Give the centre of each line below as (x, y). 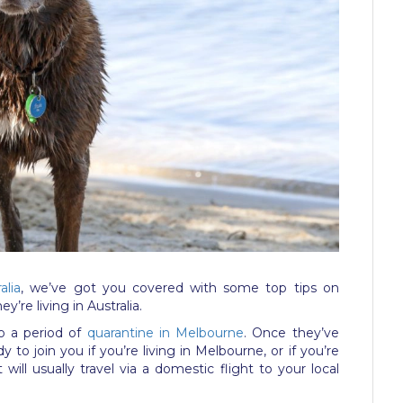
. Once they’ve (291, 332)
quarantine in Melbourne (166, 332)
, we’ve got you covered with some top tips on (180, 287)
